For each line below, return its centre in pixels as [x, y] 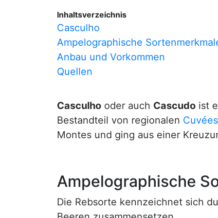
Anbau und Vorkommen [111, 57]
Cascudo [174, 106]
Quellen [75, 72]
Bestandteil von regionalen [120, 120]
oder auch [127, 106]
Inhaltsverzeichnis [92, 15]
